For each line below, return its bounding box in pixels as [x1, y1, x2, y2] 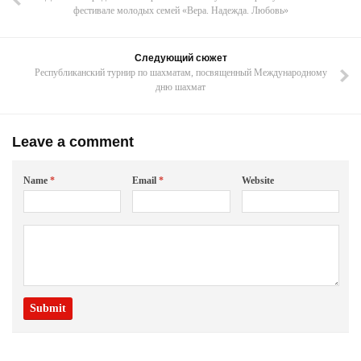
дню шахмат [156, 81, 205, 93]
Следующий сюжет [134, 52, 227, 64]
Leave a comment [12, 134, 134, 150]
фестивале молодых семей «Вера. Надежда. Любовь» [73, 5, 288, 16]
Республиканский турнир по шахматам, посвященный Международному [34, 67, 327, 78]
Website [241, 175, 274, 186]
